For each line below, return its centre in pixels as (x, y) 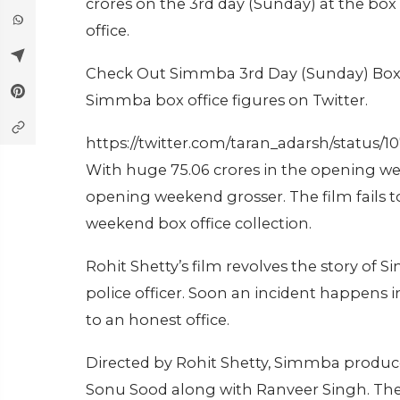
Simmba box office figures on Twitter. (227, 100)
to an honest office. (158, 320)
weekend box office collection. (199, 223)
